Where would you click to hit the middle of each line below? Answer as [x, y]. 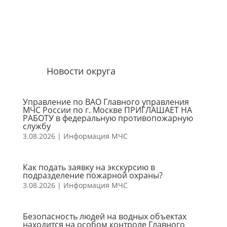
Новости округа [81, 71]
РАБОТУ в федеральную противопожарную [108, 118]
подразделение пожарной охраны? [92, 175]
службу [36, 126]
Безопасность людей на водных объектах [104, 216]
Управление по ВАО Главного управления [106, 102]
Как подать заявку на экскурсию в [89, 167]
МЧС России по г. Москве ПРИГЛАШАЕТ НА [107, 110]
